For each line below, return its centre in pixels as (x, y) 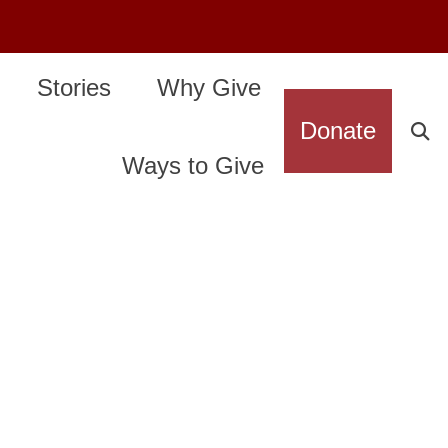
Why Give (208, 87)
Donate (337, 130)
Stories (73, 87)
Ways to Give (192, 165)
